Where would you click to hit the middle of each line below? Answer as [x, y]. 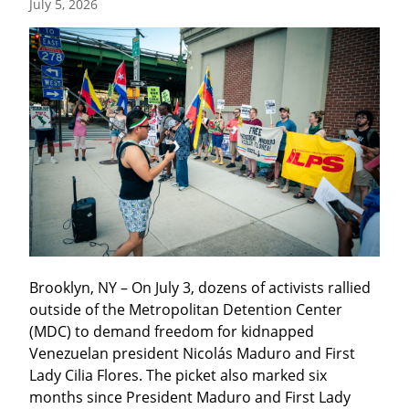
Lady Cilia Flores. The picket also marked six [178, 376]
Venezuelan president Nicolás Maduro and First [192, 354]
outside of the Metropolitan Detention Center [186, 310]
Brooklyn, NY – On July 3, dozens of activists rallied [200, 288]
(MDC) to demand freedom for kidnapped [172, 332]
